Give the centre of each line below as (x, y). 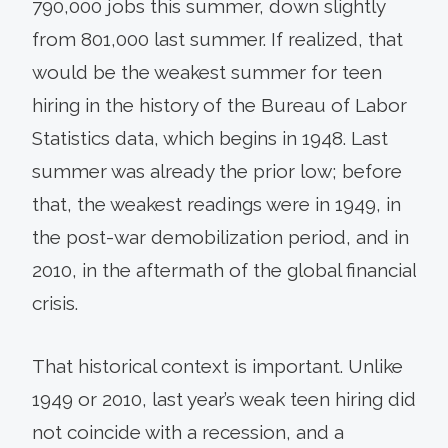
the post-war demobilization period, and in (220, 236)
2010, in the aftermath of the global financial (224, 269)
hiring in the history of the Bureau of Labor (219, 104)
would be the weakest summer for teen (207, 71)
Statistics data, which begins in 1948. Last (210, 137)
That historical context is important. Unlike (217, 365)
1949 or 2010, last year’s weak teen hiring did (224, 398)
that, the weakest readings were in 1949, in (216, 203)
